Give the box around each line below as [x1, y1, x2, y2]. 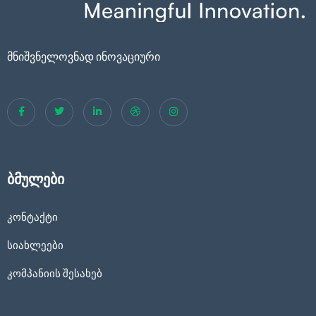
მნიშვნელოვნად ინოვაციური [7, 49, 160, 63]
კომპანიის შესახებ [7, 267, 102, 280]
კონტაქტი [7, 210, 58, 224]
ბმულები [7, 170, 64, 188]
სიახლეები [7, 238, 63, 252]
